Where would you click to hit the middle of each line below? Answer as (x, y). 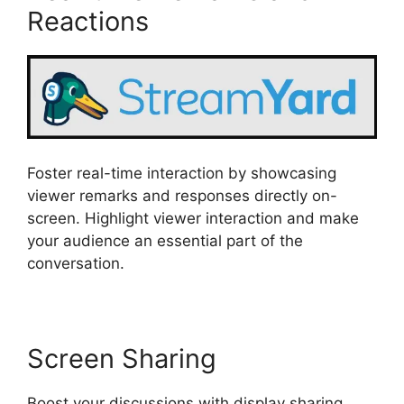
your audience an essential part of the (165, 240)
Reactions (88, 21)
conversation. (76, 263)
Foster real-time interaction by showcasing (182, 173)
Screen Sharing (122, 358)
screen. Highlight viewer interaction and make (193, 218)
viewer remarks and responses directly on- (182, 195)
